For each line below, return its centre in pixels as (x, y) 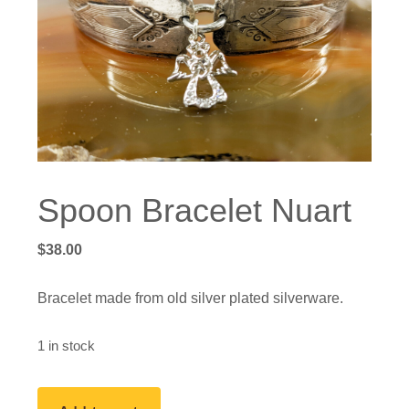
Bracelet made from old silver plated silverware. (191, 299)
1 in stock (67, 346)
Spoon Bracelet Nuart (195, 211)
